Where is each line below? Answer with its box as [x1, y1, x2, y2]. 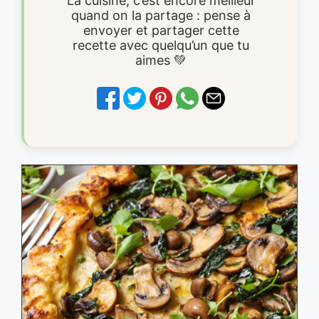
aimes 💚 [135, 52, 187, 68]
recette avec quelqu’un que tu [73, 37, 249, 53]
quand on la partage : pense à [71, 7, 251, 23]
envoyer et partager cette [83, 22, 239, 38]
